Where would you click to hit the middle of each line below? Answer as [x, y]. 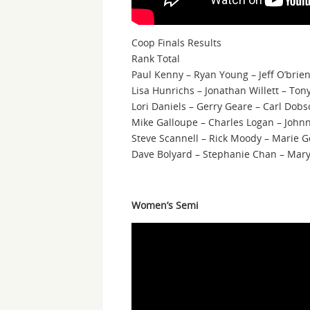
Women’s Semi [165, 206]
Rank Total [156, 59]
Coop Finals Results [176, 43]
